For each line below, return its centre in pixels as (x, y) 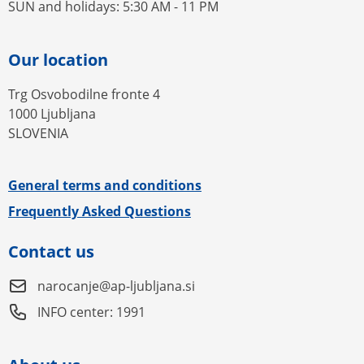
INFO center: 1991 (91, 312)
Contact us (51, 251)
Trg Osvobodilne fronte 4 (84, 94)
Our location (58, 60)
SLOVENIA (38, 133)
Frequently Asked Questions (100, 211)
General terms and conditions (105, 185)
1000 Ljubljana (52, 114)
